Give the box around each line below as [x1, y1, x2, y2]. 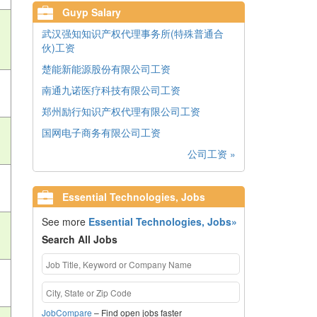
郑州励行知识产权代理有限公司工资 [42, 104, 200, 118]
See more [41, 214, 88, 229]
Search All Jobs [41, 232, 117, 246]
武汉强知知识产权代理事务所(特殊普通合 [42, 26, 224, 40]
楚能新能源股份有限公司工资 [42, 62, 171, 76]
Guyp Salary [59, 5, 121, 19]
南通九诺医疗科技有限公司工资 [42, 83, 180, 97]
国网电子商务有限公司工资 [42, 125, 161, 139]
